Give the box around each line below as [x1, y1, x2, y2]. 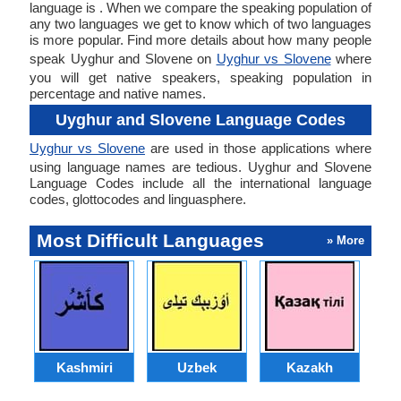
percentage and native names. [30, 86, 206, 101]
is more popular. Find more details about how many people [30, 32, 371, 47]
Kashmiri [55, 359, 113, 375]
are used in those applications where [145, 141, 371, 156]
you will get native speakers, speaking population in [30, 70, 371, 85]
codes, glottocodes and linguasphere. [30, 192, 246, 207]
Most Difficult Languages [37, 230, 264, 251]
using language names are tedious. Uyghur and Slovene [30, 159, 371, 175]
